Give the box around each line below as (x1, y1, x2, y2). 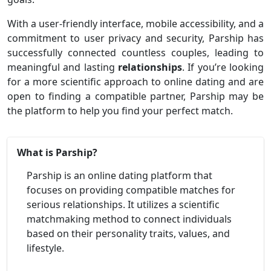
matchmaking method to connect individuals (27, 212, 232, 226)
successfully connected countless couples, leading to (7, 45, 264, 59)
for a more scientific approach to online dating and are (7, 74, 264, 88)
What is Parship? (17, 145, 97, 159)
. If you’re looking (182, 60, 264, 74)
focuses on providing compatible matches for (27, 183, 235, 197)
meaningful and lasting (7, 60, 118, 74)
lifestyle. (27, 241, 64, 255)
